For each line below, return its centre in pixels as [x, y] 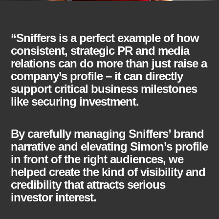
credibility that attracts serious [88, 184]
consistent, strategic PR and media [100, 50]
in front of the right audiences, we [97, 159]
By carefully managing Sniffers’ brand [108, 133]
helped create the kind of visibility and [108, 172]
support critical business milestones [104, 88]
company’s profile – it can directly [97, 76]
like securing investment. [75, 101]
